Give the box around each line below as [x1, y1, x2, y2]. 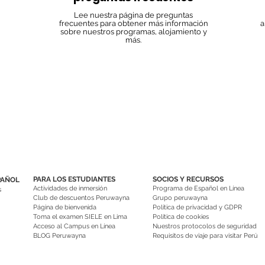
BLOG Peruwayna [33, 232, 86, 240]
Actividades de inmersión [33, 185, 107, 192]
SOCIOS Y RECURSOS [153, 175, 224, 183]
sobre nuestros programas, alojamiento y [60, 27, 207, 36]
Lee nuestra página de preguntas [74, 11, 193, 20]
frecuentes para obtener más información [59, 19, 208, 28]
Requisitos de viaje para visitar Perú [153, 232, 258, 240]
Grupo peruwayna [153, 194, 208, 202]
